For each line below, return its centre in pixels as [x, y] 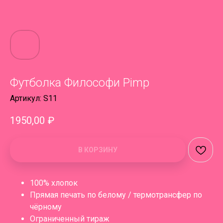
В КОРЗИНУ [98, 150]
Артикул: [27, 98]
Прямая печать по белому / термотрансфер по [116, 195]
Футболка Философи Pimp [80, 83]
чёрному [46, 207]
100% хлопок [54, 183]
